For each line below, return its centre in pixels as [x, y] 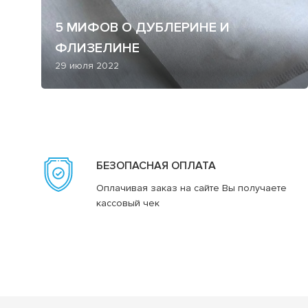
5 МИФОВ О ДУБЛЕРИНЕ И [142, 28]
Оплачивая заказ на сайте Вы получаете [191, 188]
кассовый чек [128, 203]
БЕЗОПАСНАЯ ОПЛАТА [156, 166]
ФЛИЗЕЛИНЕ [97, 48]
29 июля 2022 [87, 66]
